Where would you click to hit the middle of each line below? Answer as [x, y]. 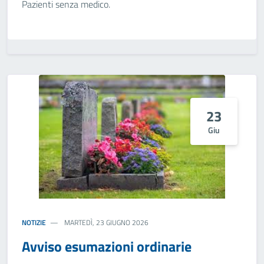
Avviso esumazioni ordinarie [107, 246]
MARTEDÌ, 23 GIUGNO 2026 [106, 222]
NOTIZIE [34, 222]
